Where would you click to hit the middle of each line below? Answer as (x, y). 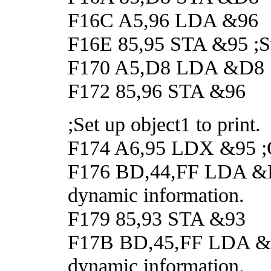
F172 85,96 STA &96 (157, 90)
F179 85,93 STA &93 (157, 218)
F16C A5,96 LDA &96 (163, 20)
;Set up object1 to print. (164, 124)
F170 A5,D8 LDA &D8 (166, 67)
